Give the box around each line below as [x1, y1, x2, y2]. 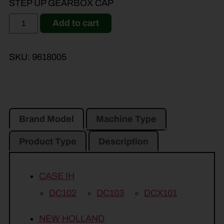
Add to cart [52, 18, 99, 28]
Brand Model [19, 114, 74, 124]
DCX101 [144, 188, 177, 198]
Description [98, 136, 148, 147]
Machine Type [96, 114, 156, 124]
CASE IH [39, 171, 74, 181]
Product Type [19, 136, 76, 147]
